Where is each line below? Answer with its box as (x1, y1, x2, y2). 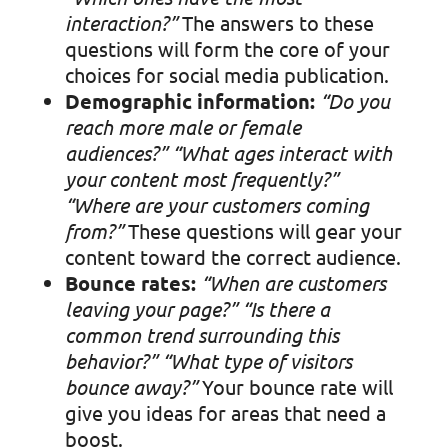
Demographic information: (64, 88, 315, 115)
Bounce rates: (64, 270, 196, 297)
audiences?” (64, 140, 167, 166)
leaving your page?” (64, 296, 237, 322)
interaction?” (64, 10, 177, 36)
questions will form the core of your (64, 36, 390, 62)
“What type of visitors (161, 348, 352, 374)
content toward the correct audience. (64, 244, 401, 270)
